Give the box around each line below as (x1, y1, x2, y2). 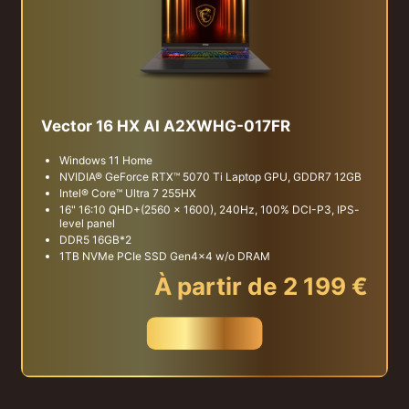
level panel (59, 216, 115, 231)
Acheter (175, 324, 234, 343)
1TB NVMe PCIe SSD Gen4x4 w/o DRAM (59, 249, 270, 264)
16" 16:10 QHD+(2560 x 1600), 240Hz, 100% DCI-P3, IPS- (59, 203, 360, 217)
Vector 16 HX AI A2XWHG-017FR (41, 117, 290, 136)
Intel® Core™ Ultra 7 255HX (59, 186, 196, 201)
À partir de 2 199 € (154, 272, 368, 301)
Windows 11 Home (59, 153, 152, 168)
